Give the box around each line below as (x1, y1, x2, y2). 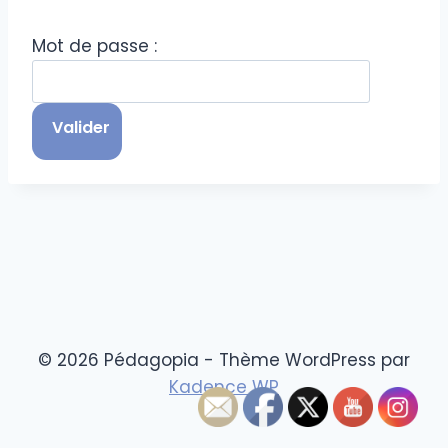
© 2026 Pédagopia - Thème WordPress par (38, 348, 410, 372)
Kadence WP (169, 375, 279, 399)
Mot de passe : (32, 34, 157, 58)
